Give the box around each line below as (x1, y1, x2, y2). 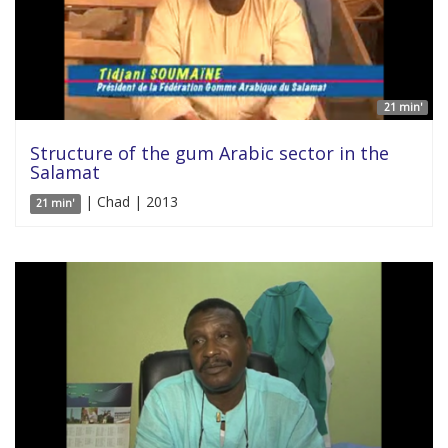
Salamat (30, 160, 100, 185)
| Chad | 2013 (80, 192, 178, 212)
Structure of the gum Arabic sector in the (30, 141, 389, 166)
